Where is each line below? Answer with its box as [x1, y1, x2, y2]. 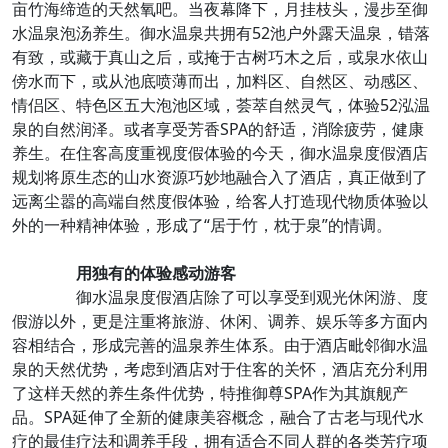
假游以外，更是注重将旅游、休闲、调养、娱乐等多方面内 [12, 310, 428, 332]
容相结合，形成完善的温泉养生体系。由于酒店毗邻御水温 [12, 334, 428, 356]
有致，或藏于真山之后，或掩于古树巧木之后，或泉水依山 [12, 46, 428, 68]
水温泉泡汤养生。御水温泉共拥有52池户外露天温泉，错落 [12, 22, 430, 44]
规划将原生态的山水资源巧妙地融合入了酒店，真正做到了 [12, 166, 428, 188]
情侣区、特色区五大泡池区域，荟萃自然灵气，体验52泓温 [12, 94, 430, 116]
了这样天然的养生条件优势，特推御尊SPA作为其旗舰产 [12, 382, 408, 404]
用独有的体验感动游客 [44, 262, 236, 284]
